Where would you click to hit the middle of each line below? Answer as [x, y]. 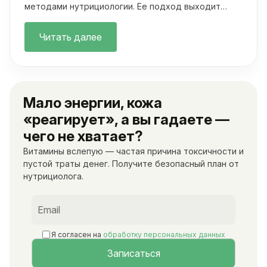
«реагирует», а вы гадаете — [126, 120]
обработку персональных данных [164, 234]
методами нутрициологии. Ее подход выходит [122, 7]
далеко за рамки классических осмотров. [114, 19]
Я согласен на [77, 234]
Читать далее [71, 37]
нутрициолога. [53, 176]
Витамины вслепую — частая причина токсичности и [133, 151]
